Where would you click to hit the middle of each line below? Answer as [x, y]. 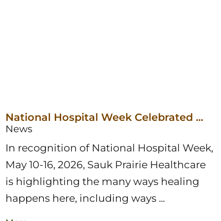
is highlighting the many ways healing [103, 182]
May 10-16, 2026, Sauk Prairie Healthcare [106, 165]
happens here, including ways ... [85, 198]
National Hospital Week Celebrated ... [105, 117]
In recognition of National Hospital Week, [110, 148]
